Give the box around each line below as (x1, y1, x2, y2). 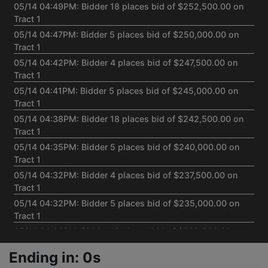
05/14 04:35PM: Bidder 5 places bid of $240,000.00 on (14, 142, 240, 152)
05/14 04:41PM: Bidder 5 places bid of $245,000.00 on (14, 86, 239, 96)
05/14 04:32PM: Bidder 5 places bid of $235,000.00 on (14, 198, 240, 208)
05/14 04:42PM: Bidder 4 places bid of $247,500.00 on (14, 57, 238, 68)
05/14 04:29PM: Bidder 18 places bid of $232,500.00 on (14, 226, 244, 236)
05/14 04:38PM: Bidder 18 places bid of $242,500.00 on (14, 114, 244, 124)
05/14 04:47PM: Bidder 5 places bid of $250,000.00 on (14, 29, 239, 39)
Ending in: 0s (9, 248, 100, 266)
